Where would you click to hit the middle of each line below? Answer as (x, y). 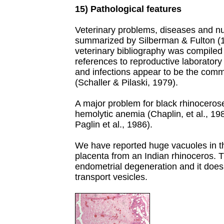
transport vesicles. (111, 177)
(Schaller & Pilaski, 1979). (126, 82)
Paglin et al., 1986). (114, 124)
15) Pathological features (128, 9)
